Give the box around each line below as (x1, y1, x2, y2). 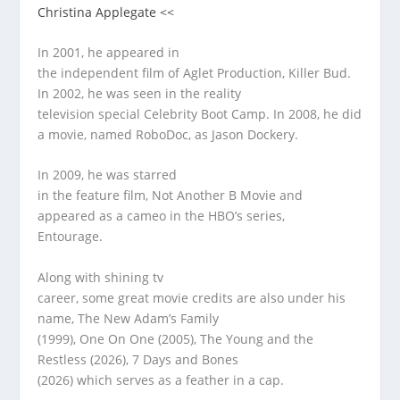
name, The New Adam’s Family (37, 309, 220, 327)
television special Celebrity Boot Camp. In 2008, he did (37, 105, 362, 123)
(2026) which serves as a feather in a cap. (37, 371, 285, 388)
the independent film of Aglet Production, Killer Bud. (37, 64, 352, 82)
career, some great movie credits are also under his (37, 288, 346, 306)
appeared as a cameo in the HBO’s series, (37, 207, 286, 225)
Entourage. (37, 228, 104, 246)
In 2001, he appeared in (37, 44, 180, 62)
